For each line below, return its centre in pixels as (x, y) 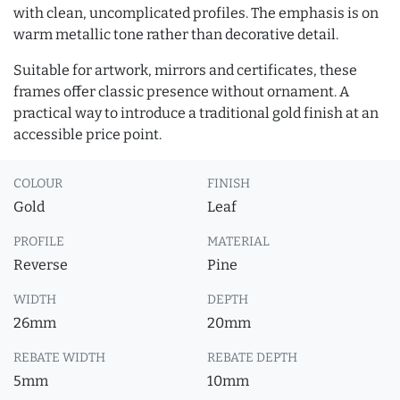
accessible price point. (87, 134)
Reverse (41, 265)
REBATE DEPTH (252, 358)
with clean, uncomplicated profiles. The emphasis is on (196, 13)
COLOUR (38, 183)
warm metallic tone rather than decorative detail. (176, 34)
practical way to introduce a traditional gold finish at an (196, 113)
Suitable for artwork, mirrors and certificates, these (185, 70)
